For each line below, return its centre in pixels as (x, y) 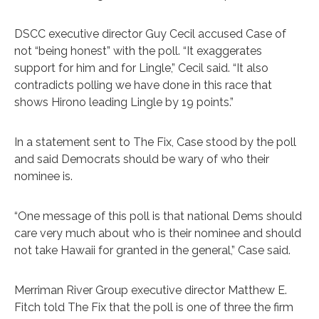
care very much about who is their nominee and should (158, 233)
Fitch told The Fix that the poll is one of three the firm (154, 307)
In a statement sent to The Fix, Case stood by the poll (155, 142)
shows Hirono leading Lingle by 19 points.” (124, 102)
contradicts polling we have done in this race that (143, 85)
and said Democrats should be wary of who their (142, 159)
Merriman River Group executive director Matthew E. (151, 290)
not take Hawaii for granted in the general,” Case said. (152, 250)
